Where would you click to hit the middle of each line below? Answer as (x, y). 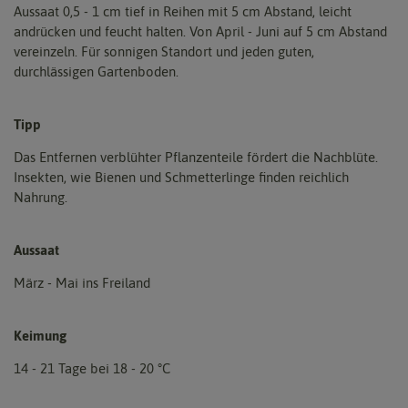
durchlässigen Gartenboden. (96, 72)
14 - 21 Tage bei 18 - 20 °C (92, 369)
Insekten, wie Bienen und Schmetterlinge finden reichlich (181, 178)
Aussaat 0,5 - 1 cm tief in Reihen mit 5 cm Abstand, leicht (183, 12)
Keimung (40, 336)
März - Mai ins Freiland (82, 283)
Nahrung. (41, 198)
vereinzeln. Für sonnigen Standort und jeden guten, (164, 52)
